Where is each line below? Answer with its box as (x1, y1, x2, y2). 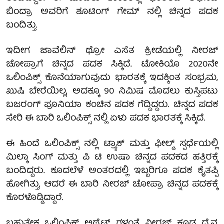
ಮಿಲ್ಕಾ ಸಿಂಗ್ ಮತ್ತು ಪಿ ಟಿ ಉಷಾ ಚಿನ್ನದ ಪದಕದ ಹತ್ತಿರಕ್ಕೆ (6, 149, 218, 165)
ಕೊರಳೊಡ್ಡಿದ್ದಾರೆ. (6, 190, 63, 206)
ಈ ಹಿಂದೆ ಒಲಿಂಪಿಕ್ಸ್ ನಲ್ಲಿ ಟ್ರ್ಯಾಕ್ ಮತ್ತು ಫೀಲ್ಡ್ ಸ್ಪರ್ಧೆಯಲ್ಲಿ (6, 136, 218, 152)
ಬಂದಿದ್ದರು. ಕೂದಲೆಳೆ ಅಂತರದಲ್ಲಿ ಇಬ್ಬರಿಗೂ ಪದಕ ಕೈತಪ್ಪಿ (6, 163, 218, 179)
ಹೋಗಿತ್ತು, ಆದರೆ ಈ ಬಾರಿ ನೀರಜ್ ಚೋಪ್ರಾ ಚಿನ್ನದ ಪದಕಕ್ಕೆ (6, 176, 218, 192)
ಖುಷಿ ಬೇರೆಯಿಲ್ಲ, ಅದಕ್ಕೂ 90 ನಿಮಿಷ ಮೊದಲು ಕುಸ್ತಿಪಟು (6, 83, 218, 99)
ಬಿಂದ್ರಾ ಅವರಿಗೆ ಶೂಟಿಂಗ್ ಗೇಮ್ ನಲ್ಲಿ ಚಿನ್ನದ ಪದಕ (6, 4, 218, 20)
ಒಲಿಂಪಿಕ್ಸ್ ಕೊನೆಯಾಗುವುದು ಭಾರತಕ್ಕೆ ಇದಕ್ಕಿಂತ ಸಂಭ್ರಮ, (6, 70, 218, 86)
